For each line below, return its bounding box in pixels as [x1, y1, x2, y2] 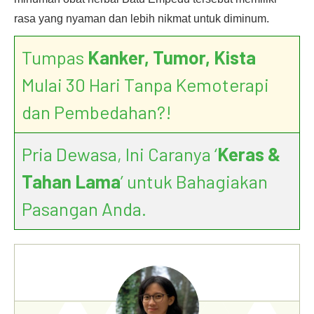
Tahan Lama [22, 170, 121, 192]
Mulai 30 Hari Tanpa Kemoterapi [22, 74, 269, 95]
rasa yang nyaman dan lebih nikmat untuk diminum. [14, 13, 269, 25]
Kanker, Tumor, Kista [88, 46, 256, 68]
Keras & [217, 143, 280, 165]
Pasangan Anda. [22, 198, 146, 219]
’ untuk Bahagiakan [121, 170, 268, 192]
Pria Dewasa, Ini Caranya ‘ [22, 143, 217, 165]
